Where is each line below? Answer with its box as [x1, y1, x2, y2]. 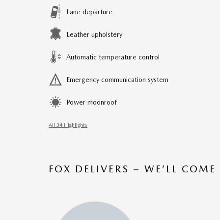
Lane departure [66, 8, 112, 16]
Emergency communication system [66, 76, 168, 83]
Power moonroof [66, 98, 117, 106]
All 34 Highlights [49, 122, 87, 128]
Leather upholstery [66, 30, 122, 38]
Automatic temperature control [66, 53, 160, 61]
